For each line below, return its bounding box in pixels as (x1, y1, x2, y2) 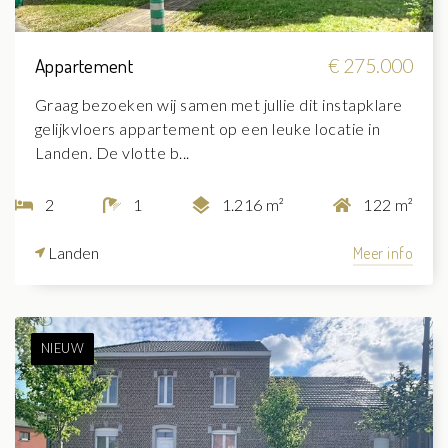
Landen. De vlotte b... (35, 142, 190, 162)
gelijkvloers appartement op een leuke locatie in (35, 118, 381, 138)
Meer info (352, 242, 413, 263)
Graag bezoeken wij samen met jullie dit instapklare (35, 94, 403, 114)
